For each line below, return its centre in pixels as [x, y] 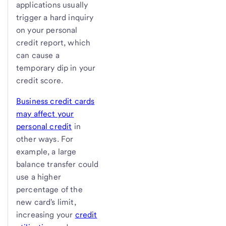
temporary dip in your [56, 68]
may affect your [45, 114]
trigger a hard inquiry [55, 17]
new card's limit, [46, 202]
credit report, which [53, 42]
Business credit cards [55, 101]
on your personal [47, 30]
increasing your [46, 214]
